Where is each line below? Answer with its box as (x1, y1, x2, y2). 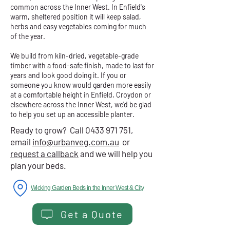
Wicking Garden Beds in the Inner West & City (31, 184, 144, 191)
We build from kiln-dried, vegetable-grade (10, 51, 139, 60)
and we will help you (79, 148, 152, 159)
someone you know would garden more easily (10, 81, 151, 89)
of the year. (10, 32, 45, 41)
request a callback (10, 148, 79, 159)
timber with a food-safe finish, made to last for (10, 61, 154, 70)
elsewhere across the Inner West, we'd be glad (10, 100, 151, 109)
